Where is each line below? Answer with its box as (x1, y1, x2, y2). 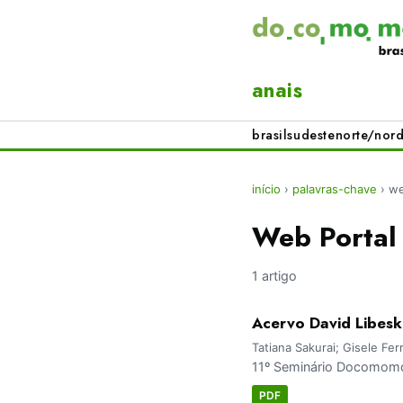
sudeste (287, 126, 336, 145)
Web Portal (252, 217, 397, 257)
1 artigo (252, 268, 297, 284)
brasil (252, 126, 288, 145)
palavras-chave (292, 182, 377, 197)
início (252, 182, 281, 197)
